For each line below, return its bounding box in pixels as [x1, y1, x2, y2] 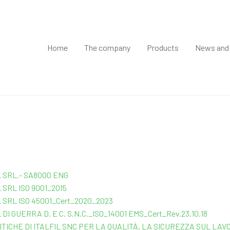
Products [147, 43, 179, 53]
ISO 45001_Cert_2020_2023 [16, 196, 113, 206]
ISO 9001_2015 [16, 183, 67, 193]
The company [84, 43, 131, 53]
